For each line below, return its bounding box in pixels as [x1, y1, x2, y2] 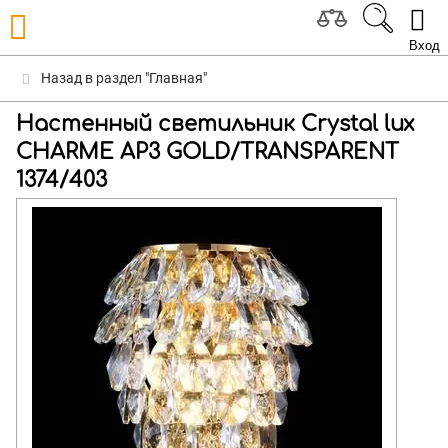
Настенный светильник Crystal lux [16, 112, 415, 136]
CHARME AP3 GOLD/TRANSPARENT [16, 140, 399, 164]
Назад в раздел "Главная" [38, 70, 207, 86]
